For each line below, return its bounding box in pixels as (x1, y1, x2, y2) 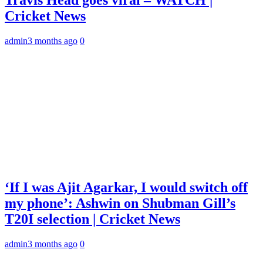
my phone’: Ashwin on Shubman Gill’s (5, 195, 235, 211)
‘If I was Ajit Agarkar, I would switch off (5, 179, 248, 195)
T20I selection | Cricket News (5, 211, 180, 227)
